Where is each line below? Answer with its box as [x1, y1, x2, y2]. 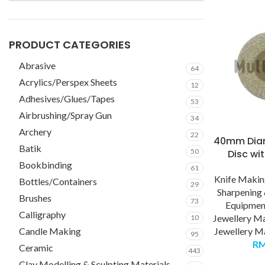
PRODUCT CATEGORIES [9, 37, 131, 52]
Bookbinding [19, 159, 72, 170]
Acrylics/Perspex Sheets [19, 76, 117, 88]
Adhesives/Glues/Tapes [19, 93, 115, 104]
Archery [19, 126, 51, 137]
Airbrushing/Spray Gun [19, 109, 112, 121]
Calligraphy [19, 209, 66, 220]
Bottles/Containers [19, 176, 97, 187]
